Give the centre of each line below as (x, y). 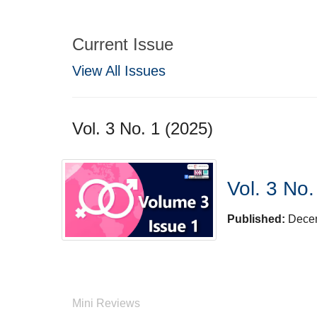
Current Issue (123, 44)
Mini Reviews (106, 303)
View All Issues (119, 71)
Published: (258, 219)
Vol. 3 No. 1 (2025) (143, 128)
